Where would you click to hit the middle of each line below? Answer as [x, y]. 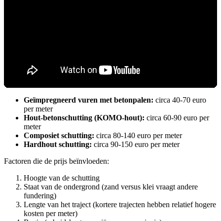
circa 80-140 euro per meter [138, 136]
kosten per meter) [51, 214]
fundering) [40, 196]
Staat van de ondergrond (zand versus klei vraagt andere [111, 187]
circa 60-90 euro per [177, 118]
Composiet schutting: [59, 136]
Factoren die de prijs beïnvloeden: [56, 161]
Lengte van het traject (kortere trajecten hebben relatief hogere [120, 205]
